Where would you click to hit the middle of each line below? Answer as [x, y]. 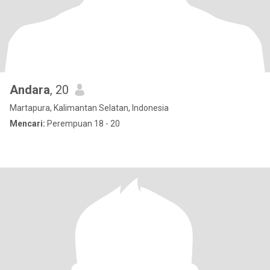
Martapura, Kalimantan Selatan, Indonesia [89, 108]
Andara [30, 90]
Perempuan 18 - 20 [83, 124]
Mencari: [27, 124]
